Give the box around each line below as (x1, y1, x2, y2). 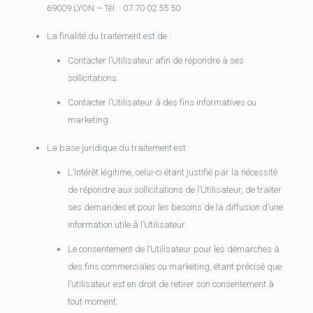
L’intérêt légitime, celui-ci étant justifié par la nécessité (67, 167, 277, 177)
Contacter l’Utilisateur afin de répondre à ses (67, 55, 244, 66)
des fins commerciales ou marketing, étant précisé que (67, 261, 282, 272)
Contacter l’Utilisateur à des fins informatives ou (67, 97, 256, 108)
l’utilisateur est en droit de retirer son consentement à (67, 279, 274, 289)
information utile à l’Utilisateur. (67, 219, 187, 230)
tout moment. (67, 296, 118, 307)
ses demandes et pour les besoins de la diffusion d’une (67, 202, 283, 212)
